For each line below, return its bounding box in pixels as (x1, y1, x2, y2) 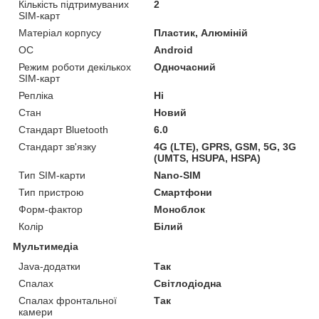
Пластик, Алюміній (154, 27, 249, 39)
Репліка (19, 90, 53, 102)
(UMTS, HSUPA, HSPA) (154, 152, 261, 164)
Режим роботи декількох (19, 61, 131, 73)
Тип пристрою (19, 187, 84, 199)
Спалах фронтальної (19, 295, 117, 307)
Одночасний (154, 61, 216, 73)
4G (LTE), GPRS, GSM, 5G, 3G (154, 141, 297, 153)
